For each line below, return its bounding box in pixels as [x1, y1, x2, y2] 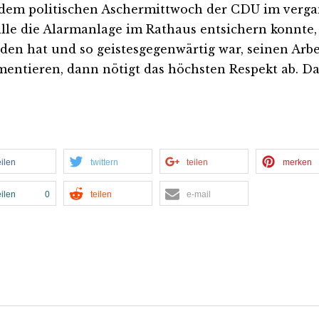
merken [283, 157, 312, 167]
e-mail [187, 189, 211, 199]
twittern [90, 157, 118, 167]
